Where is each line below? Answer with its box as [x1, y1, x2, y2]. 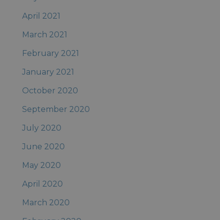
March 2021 [22, 30, 67, 40]
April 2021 [22, 11, 60, 21]
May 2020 [22, 161, 61, 170]
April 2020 [22, 179, 63, 189]
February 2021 [22, 49, 79, 58]
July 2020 [22, 123, 61, 133]
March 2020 [22, 198, 70, 208]
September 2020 [22, 105, 90, 114]
